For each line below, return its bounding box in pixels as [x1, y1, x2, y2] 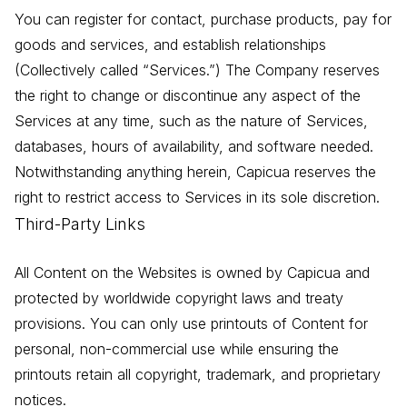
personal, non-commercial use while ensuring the [15, 340, 339, 359]
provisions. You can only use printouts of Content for [15, 314, 368, 333]
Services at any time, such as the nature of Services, [15, 112, 368, 131]
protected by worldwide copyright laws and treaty [15, 289, 343, 308]
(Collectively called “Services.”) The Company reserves [15, 61, 380, 80]
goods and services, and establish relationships [15, 35, 326, 55]
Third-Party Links [15, 214, 145, 234]
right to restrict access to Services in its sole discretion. [15, 188, 380, 207]
